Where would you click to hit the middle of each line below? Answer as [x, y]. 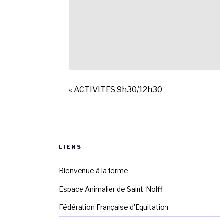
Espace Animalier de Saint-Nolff [111, 189]
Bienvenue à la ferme [94, 171]
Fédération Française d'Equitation [114, 207]
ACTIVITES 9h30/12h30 [117, 90]
